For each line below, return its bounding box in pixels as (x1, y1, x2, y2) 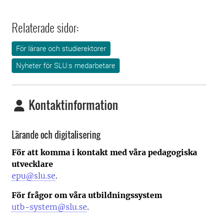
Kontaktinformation (26, 96, 118, 113)
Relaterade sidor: (12, 18, 79, 36)
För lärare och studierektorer (16, 44, 106, 53)
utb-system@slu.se (12, 202, 87, 212)
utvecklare (12, 159, 53, 169)
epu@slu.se (12, 171, 55, 181)
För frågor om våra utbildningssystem (12, 190, 162, 200)
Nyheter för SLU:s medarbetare (16, 61, 115, 70)
